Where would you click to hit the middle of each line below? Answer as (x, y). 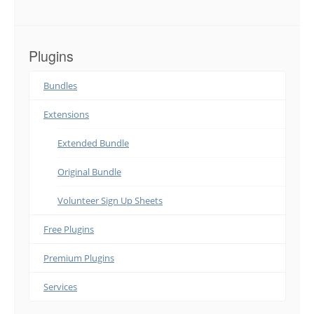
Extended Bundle (93, 143)
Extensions (66, 115)
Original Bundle (89, 172)
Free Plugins (69, 230)
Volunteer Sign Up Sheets (110, 201)
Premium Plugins (79, 258)
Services (60, 287)
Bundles (60, 86)
